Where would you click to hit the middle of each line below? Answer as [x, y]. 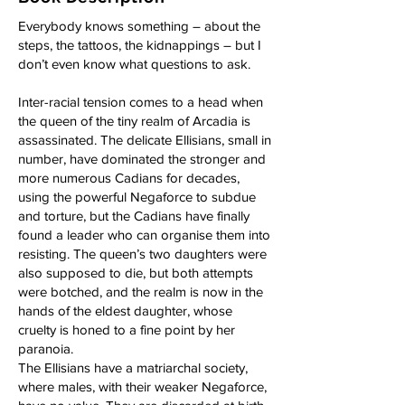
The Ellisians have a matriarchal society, [133, 367]
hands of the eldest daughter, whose [125, 311]
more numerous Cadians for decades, [129, 178]
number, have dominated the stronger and [142, 159]
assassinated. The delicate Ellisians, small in [145, 140]
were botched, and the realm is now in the [141, 292]
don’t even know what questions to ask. [134, 64]
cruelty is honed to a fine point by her [127, 330]
